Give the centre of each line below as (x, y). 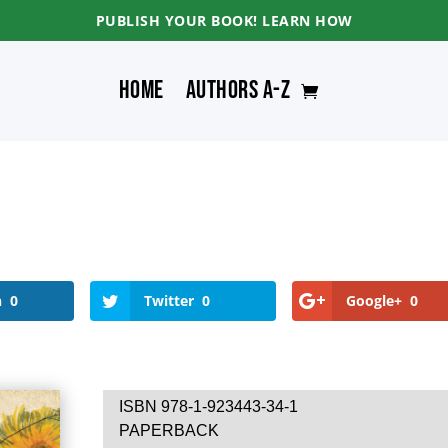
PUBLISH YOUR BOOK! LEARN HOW (224, 21)
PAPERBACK (169, 430)
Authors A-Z (238, 91)
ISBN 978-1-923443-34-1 (209, 406)
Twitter (168, 301)
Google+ (374, 301)
